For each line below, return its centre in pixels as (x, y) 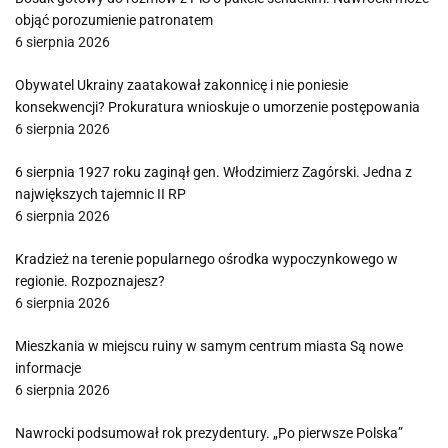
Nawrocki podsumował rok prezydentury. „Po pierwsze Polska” (209, 433)
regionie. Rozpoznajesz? (90, 281)
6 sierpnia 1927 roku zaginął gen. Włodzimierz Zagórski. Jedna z (213, 172)
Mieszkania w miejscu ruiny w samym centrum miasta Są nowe (209, 346)
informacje (48, 368)
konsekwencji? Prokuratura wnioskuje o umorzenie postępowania (217, 107)
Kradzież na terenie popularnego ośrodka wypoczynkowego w (206, 259)
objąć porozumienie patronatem (114, 20)
